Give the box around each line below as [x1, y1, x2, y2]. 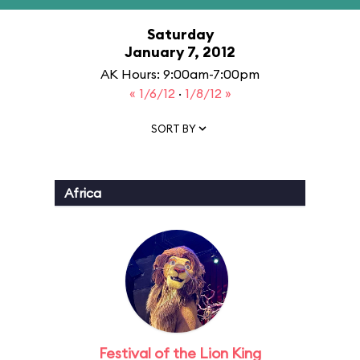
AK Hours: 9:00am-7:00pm [100, 66, 260, 82]
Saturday [146, 25, 214, 43]
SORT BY [151, 121, 196, 135]
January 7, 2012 [125, 43, 235, 61]
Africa [64, 185, 101, 201]
